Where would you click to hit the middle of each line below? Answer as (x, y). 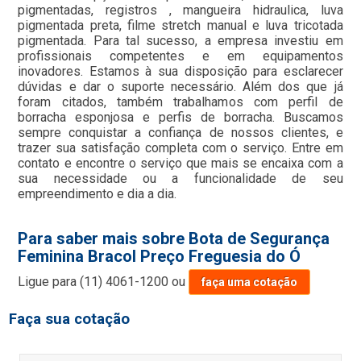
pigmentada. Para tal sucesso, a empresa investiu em (180, 41)
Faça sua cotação (70, 319)
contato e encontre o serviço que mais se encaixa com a (180, 163)
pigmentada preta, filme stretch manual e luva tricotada (180, 25)
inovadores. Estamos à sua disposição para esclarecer (180, 71)
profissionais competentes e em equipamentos (180, 56)
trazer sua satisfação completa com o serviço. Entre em (180, 148)
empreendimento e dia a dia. (98, 194)
